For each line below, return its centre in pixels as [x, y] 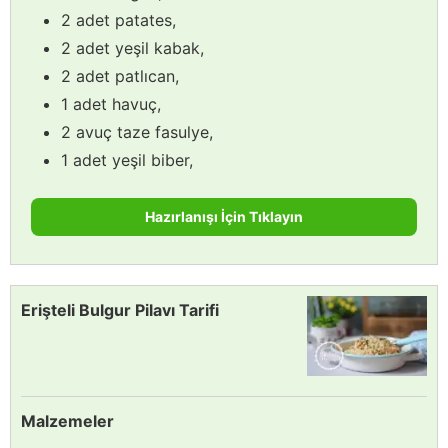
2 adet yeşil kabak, [132, 47]
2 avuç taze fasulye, [137, 131]
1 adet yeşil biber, [127, 159]
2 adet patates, [118, 19]
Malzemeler [67, 420]
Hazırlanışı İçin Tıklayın [224, 216]
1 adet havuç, [111, 103]
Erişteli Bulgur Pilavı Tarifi [120, 309]
